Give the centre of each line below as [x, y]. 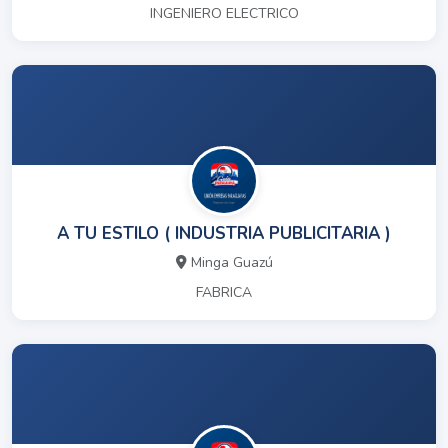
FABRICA [224, 293]
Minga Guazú [231, 263]
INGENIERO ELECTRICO [224, 14]
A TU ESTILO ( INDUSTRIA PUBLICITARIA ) [224, 234]
